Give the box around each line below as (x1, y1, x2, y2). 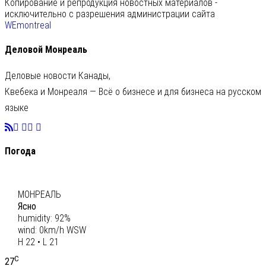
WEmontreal (5, 20, 51, 31)
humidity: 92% (17, 212, 71, 224)
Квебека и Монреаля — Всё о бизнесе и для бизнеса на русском (5, 85, 261, 97)
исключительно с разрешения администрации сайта (5, 8, 215, 20)
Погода (5, 145, 36, 157)
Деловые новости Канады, (5, 69, 110, 81)
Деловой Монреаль (5, 43, 87, 55)
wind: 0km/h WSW (17, 224, 86, 236)
